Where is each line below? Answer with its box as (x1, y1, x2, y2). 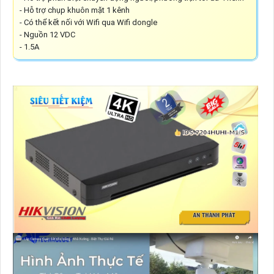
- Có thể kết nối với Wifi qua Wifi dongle (19, 18, 157, 28)
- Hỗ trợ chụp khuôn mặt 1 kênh (19, 6, 130, 15)
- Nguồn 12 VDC (19, 30, 75, 40)
